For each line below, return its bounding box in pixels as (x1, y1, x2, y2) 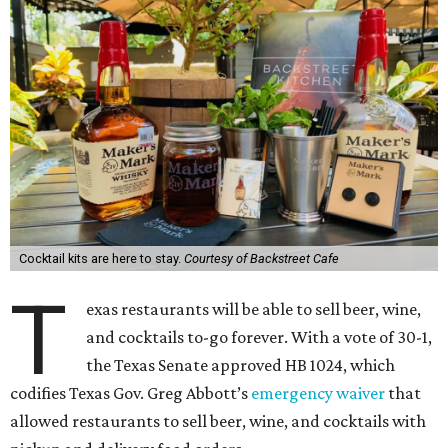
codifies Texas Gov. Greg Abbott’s (10, 383, 251, 403)
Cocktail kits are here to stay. (18, 251, 184, 266)
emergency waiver (251, 383, 385, 403)
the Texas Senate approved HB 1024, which (86, 355, 396, 375)
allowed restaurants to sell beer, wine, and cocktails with (10, 411, 426, 431)
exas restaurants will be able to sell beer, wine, (86, 299, 422, 319)
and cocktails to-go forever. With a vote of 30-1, (86, 327, 433, 347)
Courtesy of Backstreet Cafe (183, 251, 339, 266)
